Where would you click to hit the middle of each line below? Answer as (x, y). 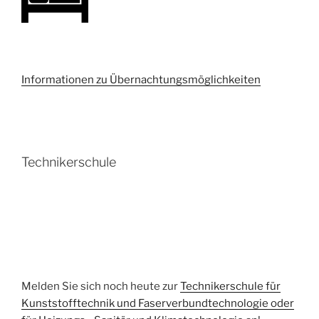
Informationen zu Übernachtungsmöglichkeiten (141, 79)
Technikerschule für (230, 287)
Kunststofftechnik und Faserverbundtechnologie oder (158, 304)
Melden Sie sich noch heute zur (101, 287)
